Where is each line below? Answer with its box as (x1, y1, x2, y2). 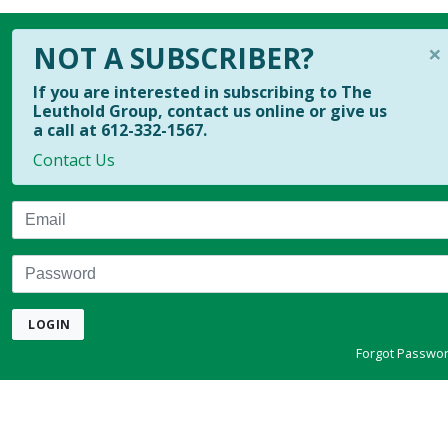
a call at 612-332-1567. (32, 118, 207, 141)
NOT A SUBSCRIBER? (32, 38, 314, 77)
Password (10, 254, 84, 277)
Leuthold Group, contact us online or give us (32, 99, 387, 122)
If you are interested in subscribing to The (32, 80, 372, 103)
